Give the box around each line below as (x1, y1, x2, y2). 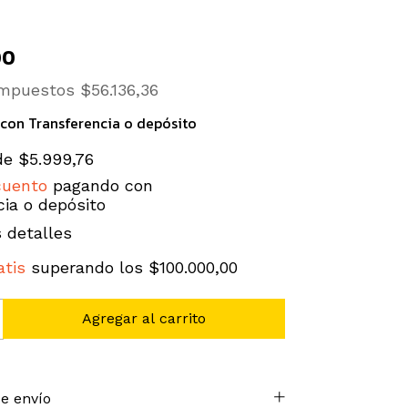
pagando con (47, 176, 153, 195)
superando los (31, 257, 149, 277)
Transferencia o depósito (28, 112, 197, 134)
